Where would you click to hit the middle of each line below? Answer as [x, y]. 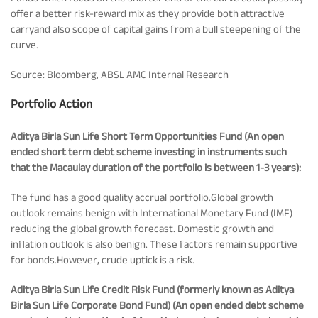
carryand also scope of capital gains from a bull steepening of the [156, 29]
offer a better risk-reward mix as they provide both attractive [148, 13]
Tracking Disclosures [78, 20]
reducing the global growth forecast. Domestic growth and [142, 228]
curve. [24, 44]
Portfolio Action [51, 103]
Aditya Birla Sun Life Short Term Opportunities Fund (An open [147, 136]
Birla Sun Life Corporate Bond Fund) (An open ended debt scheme [157, 305]
